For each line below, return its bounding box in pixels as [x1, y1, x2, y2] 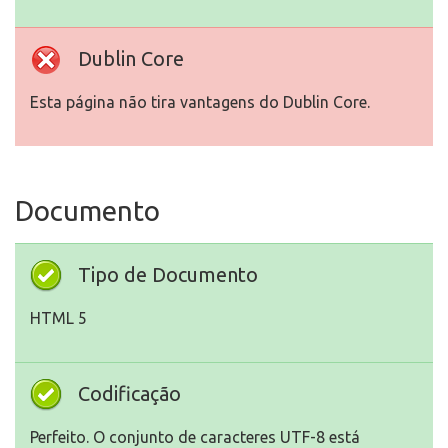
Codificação [78, 382, 181, 405]
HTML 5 [30, 309, 87, 327]
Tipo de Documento [78, 263, 258, 286]
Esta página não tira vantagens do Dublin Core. [30, 93, 370, 111]
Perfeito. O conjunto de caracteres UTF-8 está [30, 428, 360, 446]
